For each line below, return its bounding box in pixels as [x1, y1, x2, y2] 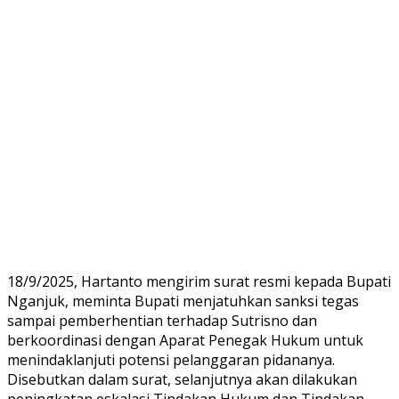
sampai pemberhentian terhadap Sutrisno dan [7, 310, 317, 330]
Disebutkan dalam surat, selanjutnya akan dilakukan [7, 369, 357, 389]
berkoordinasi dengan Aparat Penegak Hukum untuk [7, 330, 363, 350]
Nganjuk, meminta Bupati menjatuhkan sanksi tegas [7, 290, 359, 311]
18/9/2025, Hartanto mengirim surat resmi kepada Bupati [7, 271, 391, 291]
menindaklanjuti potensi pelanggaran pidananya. [7, 349, 335, 370]
